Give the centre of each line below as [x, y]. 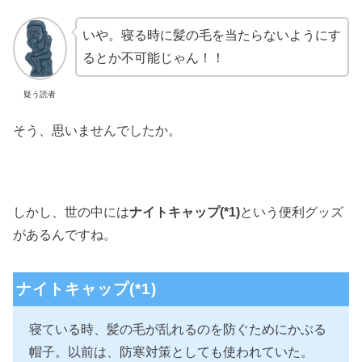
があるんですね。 [65, 235]
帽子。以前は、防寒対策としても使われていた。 [171, 352]
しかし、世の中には [71, 213]
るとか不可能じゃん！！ [153, 57]
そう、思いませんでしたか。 [97, 131]
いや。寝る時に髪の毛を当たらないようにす [211, 35]
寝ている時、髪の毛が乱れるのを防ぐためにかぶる [178, 330]
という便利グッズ [292, 213]
